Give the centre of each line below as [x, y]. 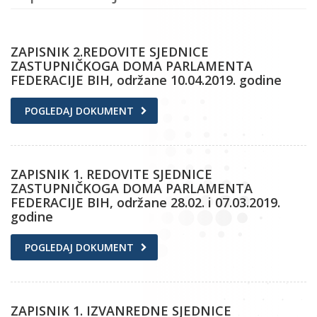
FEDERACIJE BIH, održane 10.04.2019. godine [146, 80]
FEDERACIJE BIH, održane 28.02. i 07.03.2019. [145, 202]
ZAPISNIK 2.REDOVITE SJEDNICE [110, 51]
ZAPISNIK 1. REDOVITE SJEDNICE [111, 174]
